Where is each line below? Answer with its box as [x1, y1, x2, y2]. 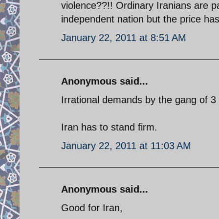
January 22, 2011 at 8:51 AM [61, 32, 186, 43]
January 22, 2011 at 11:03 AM [61, 140, 191, 151]
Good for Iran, [61, 202, 123, 213]
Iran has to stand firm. [61, 121, 157, 132]
